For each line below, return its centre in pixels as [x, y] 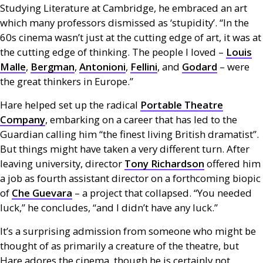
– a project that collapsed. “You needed [162, 193]
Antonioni [102, 67]
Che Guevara [42, 193]
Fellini [144, 67]
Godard [200, 67]
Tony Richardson [164, 163]
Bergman [53, 67]
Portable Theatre [182, 105]
